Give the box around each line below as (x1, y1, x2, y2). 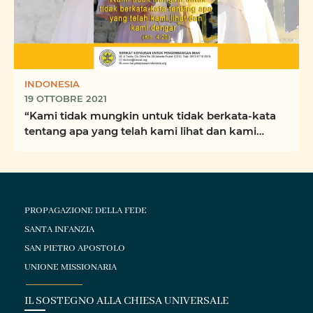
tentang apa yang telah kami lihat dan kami (24, 124, 256, 138)
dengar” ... (24, 139, 79, 154)
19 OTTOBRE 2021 (24, 92, 107, 105)
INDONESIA (24, 78, 80, 90)
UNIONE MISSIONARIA (24, 261, 117, 273)
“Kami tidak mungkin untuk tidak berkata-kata (24, 108, 276, 123)
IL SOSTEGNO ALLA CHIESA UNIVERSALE (24, 293, 229, 308)
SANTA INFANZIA (24, 223, 95, 235)
